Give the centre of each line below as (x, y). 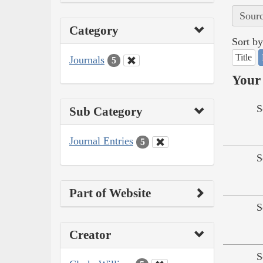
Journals (87, 60)
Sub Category (106, 112)
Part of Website (110, 193)
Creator (90, 235)
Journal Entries (101, 141)
